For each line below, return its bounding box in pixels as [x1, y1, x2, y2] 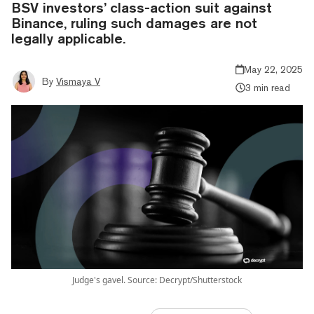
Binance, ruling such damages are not [11, 14, 257, 31]
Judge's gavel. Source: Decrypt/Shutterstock [72, 273, 242, 286]
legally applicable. [11, 29, 125, 46]
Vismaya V [56, 75, 100, 87]
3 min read [245, 81, 290, 93]
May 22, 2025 [244, 63, 303, 75]
